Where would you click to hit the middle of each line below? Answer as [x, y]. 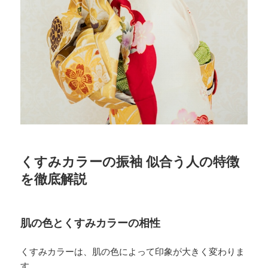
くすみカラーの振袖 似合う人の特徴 [130, 162]
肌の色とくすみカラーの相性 [91, 223]
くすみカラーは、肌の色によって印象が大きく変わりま [133, 252]
